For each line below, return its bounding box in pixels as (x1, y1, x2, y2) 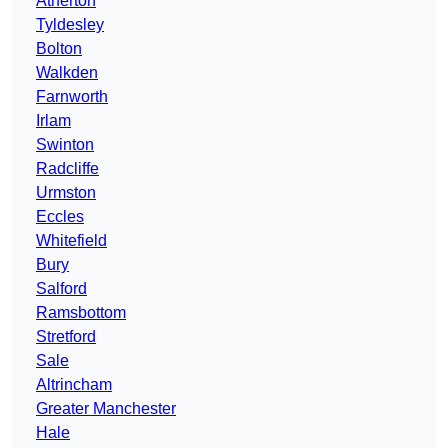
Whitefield (36, 232, 107, 250)
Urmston (36, 184, 96, 202)
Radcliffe (36, 160, 99, 178)
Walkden (36, 64, 98, 82)
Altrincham (36, 376, 112, 394)
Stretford (36, 328, 96, 346)
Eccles (36, 208, 84, 226)
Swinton (36, 136, 94, 154)
